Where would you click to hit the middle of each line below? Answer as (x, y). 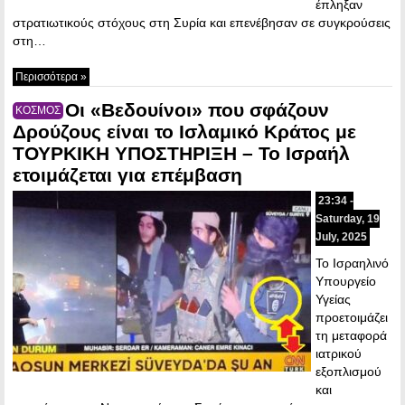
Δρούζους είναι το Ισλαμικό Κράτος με (184, 131)
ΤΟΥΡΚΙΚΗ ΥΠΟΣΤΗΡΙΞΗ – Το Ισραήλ (181, 153)
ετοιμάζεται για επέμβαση (127, 174)
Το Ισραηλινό (352, 263)
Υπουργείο (346, 281)
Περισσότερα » (51, 76)
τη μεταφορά (351, 335)
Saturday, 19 (348, 218)
